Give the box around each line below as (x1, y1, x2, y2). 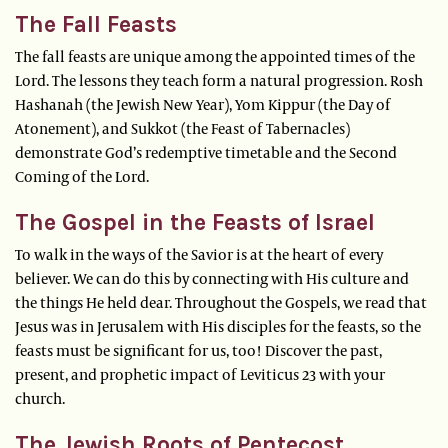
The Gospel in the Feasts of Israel (15, 209, 375, 237)
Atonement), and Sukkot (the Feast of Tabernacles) (15, 118, 350, 139)
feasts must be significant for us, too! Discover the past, (15, 340, 382, 361)
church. (15, 388, 65, 409)
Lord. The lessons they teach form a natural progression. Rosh (15, 70, 423, 91)
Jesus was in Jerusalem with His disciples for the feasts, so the (15, 316, 421, 337)
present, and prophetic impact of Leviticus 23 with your (15, 364, 385, 385)
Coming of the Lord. (15, 166, 152, 187)
